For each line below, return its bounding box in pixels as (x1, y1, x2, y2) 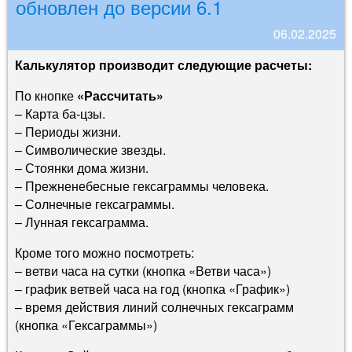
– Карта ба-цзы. (15, 104, 105, 123)
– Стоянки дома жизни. (15, 159, 148, 178)
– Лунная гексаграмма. (15, 213, 148, 232)
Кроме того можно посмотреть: (15, 244, 194, 262)
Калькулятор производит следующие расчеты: (15, 56, 312, 75)
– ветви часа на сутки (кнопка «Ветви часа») (15, 262, 271, 280)
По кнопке (15, 86, 77, 105)
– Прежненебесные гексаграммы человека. (15, 177, 269, 196)
